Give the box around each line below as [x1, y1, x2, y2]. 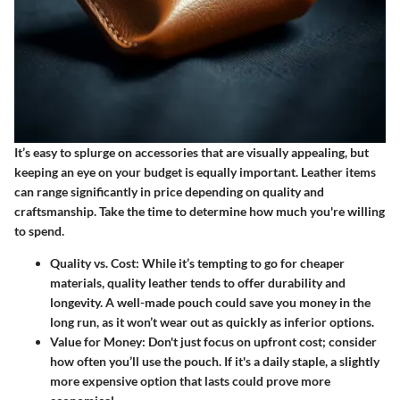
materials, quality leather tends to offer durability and [50, 275, 346, 291]
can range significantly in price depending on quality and [14, 184, 324, 200]
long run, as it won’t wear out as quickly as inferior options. [50, 314, 374, 330]
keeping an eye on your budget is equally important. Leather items [14, 164, 376, 180]
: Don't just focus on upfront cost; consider [142, 334, 377, 350]
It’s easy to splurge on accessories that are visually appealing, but [14, 145, 369, 161]
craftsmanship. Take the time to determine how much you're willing [14, 204, 385, 220]
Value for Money [50, 334, 142, 350]
